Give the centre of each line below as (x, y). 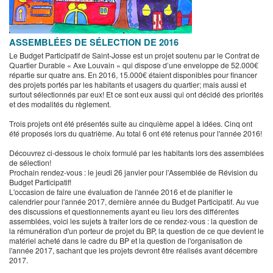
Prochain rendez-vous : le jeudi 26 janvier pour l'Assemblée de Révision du (133, 172)
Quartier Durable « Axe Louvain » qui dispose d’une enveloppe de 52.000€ (134, 65)
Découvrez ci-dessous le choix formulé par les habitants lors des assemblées (136, 153)
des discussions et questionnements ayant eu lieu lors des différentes (124, 211)
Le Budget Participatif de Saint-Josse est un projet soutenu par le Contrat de (134, 55)
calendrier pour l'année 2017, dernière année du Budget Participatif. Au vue (134, 201)
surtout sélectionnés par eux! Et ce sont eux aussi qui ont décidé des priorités (136, 94)
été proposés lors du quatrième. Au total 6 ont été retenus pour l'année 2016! (136, 133)
